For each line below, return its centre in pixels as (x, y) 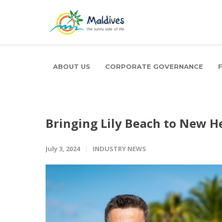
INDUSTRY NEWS (119, 149)
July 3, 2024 (63, 149)
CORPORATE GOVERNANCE (154, 66)
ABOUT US (72, 66)
